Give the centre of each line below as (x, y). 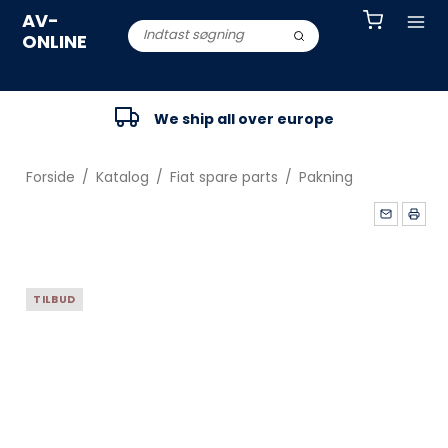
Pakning (325, 177)
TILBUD (54, 299)
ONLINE (55, 41)
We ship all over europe (243, 118)
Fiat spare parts (223, 177)
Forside (50, 177)
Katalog (122, 177)
